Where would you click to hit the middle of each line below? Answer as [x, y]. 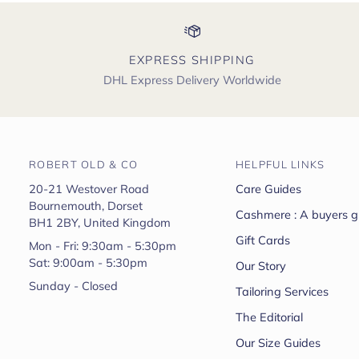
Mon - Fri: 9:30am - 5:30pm [103, 246]
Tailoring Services [282, 291]
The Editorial [269, 317]
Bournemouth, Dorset [86, 206]
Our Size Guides [278, 343]
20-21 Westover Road [89, 189]
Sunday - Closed [73, 286]
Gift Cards [262, 240]
